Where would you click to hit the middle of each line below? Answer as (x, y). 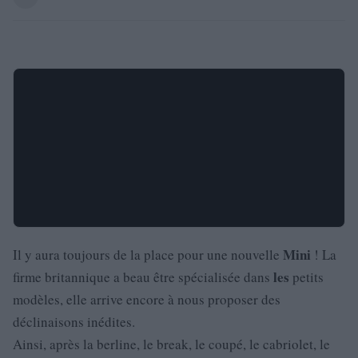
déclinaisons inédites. (74, 322)
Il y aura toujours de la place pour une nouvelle (148, 255)
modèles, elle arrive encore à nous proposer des (147, 299)
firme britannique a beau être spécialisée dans (143, 277)
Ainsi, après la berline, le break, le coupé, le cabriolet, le (171, 344)
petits (306, 277)
